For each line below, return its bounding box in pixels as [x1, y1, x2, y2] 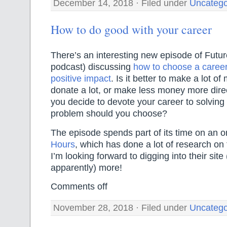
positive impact [51, 73, 111, 84]
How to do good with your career [51, 21, 212, 37]
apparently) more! [51, 162, 122, 173]
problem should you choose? [51, 108, 167, 119]
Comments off [51, 181, 107, 192]
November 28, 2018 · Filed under [53, 202, 190, 213]
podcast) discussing [51, 62, 133, 72]
